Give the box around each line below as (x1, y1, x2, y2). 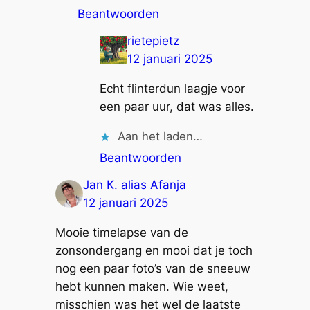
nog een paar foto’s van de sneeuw (55, 262, 250, 276)
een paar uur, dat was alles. (99, 100, 254, 114)
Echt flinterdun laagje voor (99, 82, 245, 96)
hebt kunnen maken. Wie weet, (55, 280, 228, 294)
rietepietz (127, 34, 179, 48)
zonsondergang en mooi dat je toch (55, 244, 253, 258)
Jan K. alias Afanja (82, 178, 186, 192)
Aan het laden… (117, 129, 203, 143)
